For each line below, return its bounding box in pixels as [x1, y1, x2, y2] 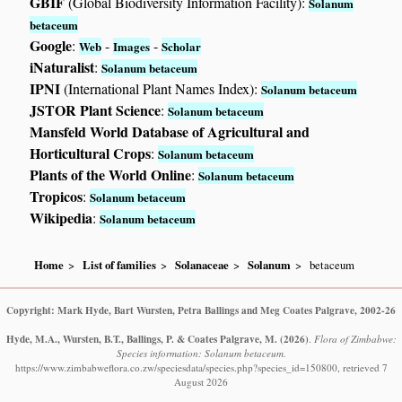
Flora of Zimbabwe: [313, 331, 397, 345]
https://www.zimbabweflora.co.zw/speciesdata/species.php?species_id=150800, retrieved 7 [14, 360, 388, 374]
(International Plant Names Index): [60, 79, 262, 99]
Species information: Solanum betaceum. [116, 345, 286, 360]
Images [113, 38, 151, 56]
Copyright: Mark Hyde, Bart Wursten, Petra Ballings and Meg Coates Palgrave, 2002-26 [6, 301, 396, 318]
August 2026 [174, 374, 228, 389]
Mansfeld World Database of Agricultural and [30, 121, 310, 143]
